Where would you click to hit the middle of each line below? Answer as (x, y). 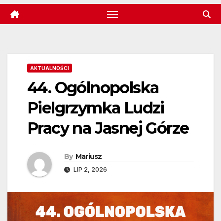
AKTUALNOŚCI (50, 68)
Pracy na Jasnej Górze (108, 128)
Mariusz (89, 156)
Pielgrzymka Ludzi (96, 108)
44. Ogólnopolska (93, 87)
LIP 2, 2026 (90, 169)
